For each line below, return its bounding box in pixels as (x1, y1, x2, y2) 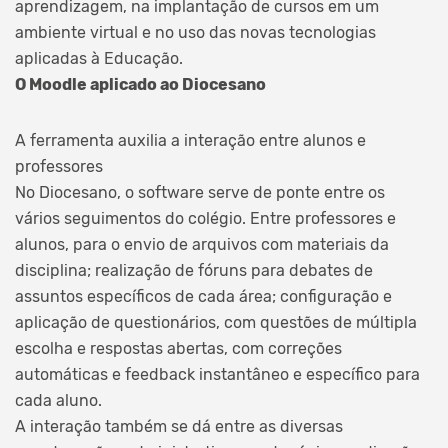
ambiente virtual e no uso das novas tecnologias (15, 22, 376, 42)
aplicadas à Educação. (15, 48, 183, 68)
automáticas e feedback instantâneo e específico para (15, 364, 420, 384)
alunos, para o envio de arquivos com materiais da (15, 234, 389, 254)
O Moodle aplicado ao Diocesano (15, 74, 266, 94)
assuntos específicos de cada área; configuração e (15, 286, 392, 306)
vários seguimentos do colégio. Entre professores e (15, 208, 396, 228)
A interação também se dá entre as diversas (15, 416, 343, 436)
